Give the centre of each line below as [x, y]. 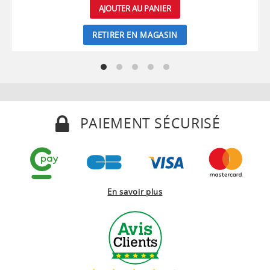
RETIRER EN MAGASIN [135, 35]
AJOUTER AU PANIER [135, 8]
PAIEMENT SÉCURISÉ [148, 123]
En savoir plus [135, 191]
